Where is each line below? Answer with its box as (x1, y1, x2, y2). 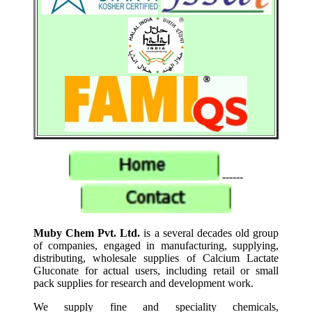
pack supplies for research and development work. (33, 277, 253, 289)
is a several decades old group (140, 227, 279, 239)
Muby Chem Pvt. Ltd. (33, 227, 141, 239)
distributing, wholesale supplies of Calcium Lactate (33, 252, 279, 264)
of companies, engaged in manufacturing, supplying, (33, 240, 279, 251)
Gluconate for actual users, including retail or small (33, 265, 279, 276)
